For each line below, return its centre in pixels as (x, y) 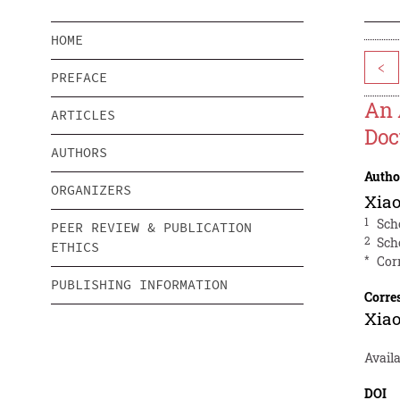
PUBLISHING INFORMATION (139, 285)
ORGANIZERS (91, 190)
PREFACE (79, 78)
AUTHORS (79, 153)
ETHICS (75, 247)
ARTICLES (83, 115)
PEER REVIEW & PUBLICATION (151, 228)
